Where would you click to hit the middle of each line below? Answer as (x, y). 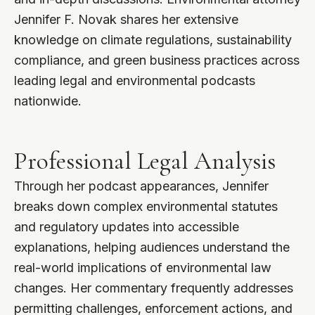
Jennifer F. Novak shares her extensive (126, 20)
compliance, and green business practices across (157, 60)
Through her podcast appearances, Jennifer (141, 186)
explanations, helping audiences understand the (152, 247)
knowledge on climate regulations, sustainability (153, 40)
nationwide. (48, 101)
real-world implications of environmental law (143, 268)
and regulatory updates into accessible (127, 227)
